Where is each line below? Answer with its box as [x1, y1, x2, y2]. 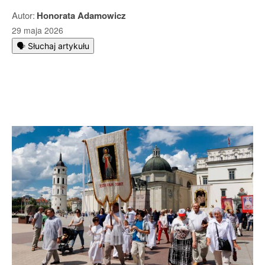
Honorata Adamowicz [37, 9, 126, 22]
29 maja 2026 [12, 24, 63, 37]
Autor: [12, 9, 35, 21]
